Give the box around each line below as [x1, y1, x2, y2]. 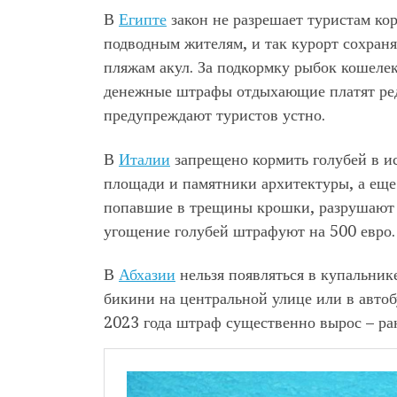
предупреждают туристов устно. [104, 105, 330, 125]
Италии [119, 149, 170, 168]
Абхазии [119, 265, 175, 284]
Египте [119, 10, 167, 29]
